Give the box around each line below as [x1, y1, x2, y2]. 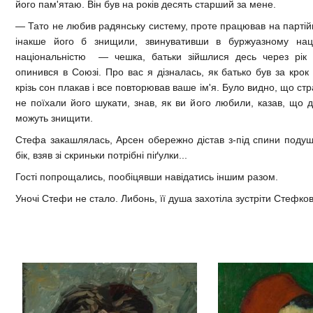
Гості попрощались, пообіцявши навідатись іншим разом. [15, 170, 278, 182]
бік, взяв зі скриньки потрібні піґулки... [15, 149, 187, 161]
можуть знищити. [15, 112, 93, 124]
